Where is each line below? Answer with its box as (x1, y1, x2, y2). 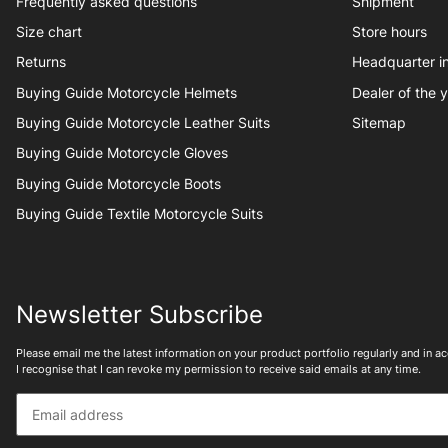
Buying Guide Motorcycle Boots (16, 175, 221, 192)
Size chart (16, 23, 82, 40)
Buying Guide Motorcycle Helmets (16, 84, 237, 101)
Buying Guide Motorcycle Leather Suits (16, 115, 270, 132)
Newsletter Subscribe (16, 300, 263, 330)
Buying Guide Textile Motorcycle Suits (16, 206, 263, 223)
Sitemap (352, 115, 406, 132)
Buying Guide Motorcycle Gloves (16, 145, 228, 162)
